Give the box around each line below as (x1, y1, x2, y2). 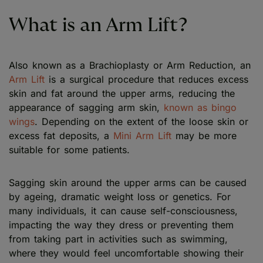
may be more (171, 130, 237, 142)
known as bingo (164, 102, 237, 114)
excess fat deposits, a (9, 130, 113, 142)
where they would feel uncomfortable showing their (9, 247, 244, 259)
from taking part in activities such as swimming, (9, 233, 228, 245)
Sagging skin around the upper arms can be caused (9, 177, 247, 189)
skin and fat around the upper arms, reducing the (9, 87, 235, 100)
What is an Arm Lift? (9, 16, 188, 35)
